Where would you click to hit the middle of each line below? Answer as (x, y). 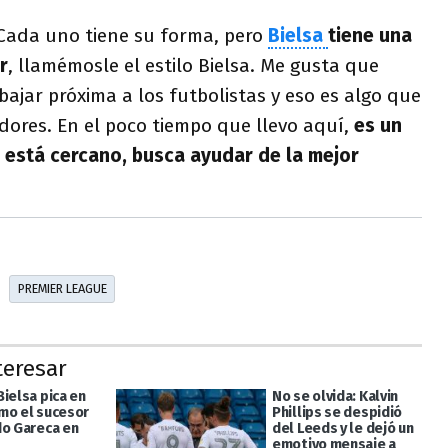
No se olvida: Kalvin (335, 396)
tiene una (370, 35)
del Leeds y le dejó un (342, 428)
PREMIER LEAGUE (62, 289)
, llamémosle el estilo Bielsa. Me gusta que (193, 65)
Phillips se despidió (337, 412)
